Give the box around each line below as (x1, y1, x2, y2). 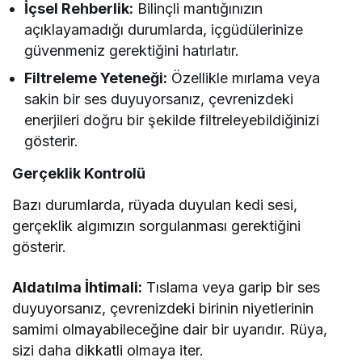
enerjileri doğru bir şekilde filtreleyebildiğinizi (24, 112, 320, 129)
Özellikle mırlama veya (167, 69, 321, 87)
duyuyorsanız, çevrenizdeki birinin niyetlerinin (12, 300, 314, 318)
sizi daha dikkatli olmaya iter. (12, 342, 204, 360)
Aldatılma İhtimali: (12, 279, 143, 297)
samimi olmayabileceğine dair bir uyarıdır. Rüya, (12, 321, 328, 339)
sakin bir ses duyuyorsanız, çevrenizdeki (24, 90, 294, 108)
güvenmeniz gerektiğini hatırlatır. (24, 42, 240, 60)
